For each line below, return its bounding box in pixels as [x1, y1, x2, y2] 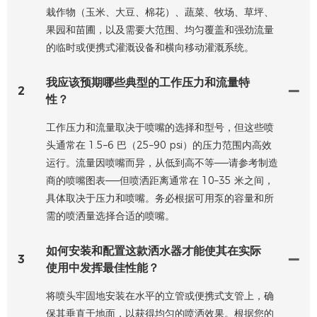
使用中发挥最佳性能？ [46, 260, 159, 275]
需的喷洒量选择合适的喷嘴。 [46, 209, 175, 222]
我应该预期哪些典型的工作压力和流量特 [46, 75, 250, 89]
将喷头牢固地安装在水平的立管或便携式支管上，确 [46, 289, 274, 302]
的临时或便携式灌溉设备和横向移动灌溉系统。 [46, 40, 254, 54]
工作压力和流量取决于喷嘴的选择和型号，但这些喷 [46, 120, 274, 134]
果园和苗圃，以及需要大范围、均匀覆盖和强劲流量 [46, 23, 274, 36]
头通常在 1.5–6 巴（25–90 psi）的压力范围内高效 [46, 138, 272, 151]
